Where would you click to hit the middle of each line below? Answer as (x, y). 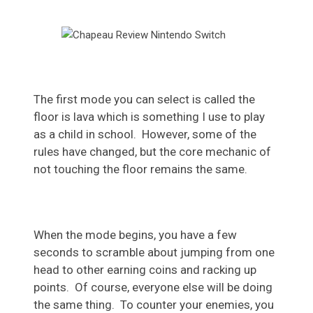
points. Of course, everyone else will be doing (153, 287)
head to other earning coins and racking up (145, 270)
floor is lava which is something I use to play (149, 117)
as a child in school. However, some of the (145, 134)
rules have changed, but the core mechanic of (152, 152)
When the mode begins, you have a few (135, 235)
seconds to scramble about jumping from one (154, 253)
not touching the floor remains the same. (140, 169)
